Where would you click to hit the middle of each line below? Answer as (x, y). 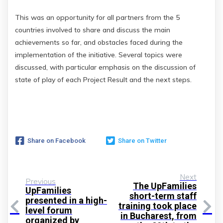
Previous (41, 182)
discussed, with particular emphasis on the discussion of (105, 67)
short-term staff (163, 196)
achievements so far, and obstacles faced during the (99, 42)
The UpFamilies (165, 186)
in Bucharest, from (159, 216)
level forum (49, 211)
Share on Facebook (56, 141)
